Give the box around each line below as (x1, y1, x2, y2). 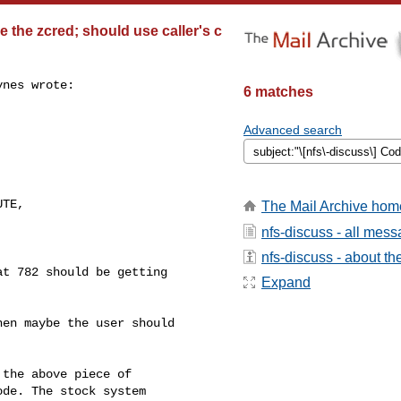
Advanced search (243, 123, 342, 137)
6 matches (243, 84, 313, 99)
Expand (261, 275, 311, 291)
